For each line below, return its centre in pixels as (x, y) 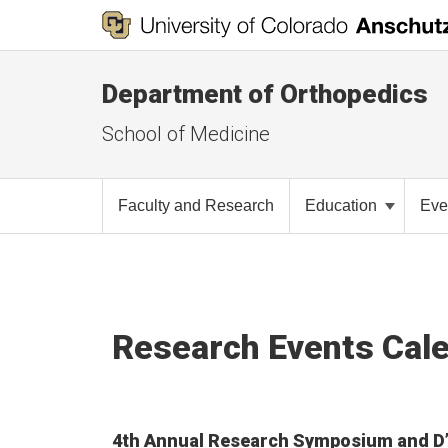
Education (343, 205)
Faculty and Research (196, 205)
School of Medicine (186, 134)
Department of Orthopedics (265, 94)
